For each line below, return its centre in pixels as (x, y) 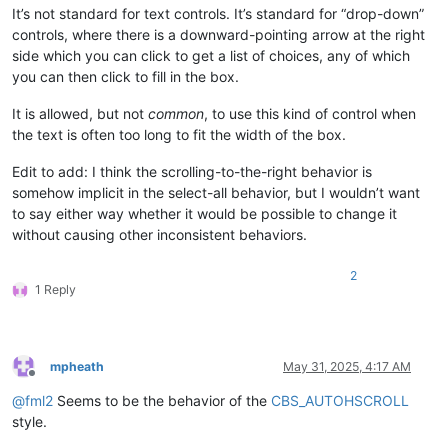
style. (29, 421)
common (176, 113)
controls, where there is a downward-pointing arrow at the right (218, 34)
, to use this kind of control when (310, 113)
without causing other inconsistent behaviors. (159, 234)
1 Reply (55, 289)
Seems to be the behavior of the (162, 400)
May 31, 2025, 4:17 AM (347, 366)
